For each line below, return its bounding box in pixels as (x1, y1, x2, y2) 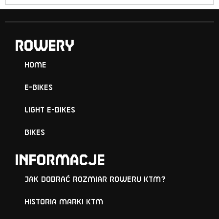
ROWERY (15, 40, 74, 53)
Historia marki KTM (24, 198, 103, 205)
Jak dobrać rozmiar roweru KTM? (24, 176, 166, 183)
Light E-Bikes (24, 107, 75, 113)
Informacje (15, 154, 105, 167)
